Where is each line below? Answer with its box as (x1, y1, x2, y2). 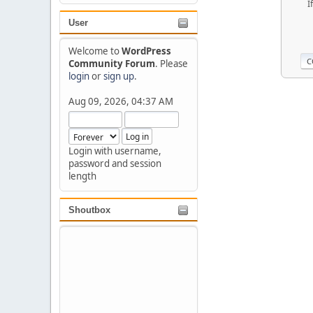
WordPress (121, 45, 171, 58)
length (68, 170, 96, 183)
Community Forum (68, 57, 155, 71)
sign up (103, 70, 134, 83)
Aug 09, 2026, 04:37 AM (68, 95, 173, 108)
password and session (68, 157, 161, 170)
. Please (154, 57, 188, 71)
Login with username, (68, 145, 161, 158)
